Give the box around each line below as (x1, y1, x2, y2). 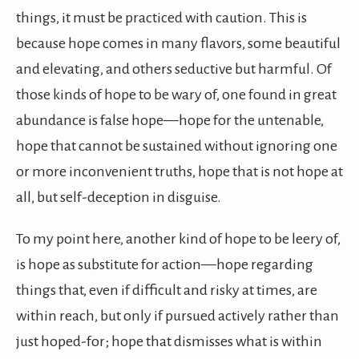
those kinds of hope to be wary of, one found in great (16, 87, 337, 103)
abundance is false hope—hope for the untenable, (16, 112, 324, 129)
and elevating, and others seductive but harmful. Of (16, 61, 332, 78)
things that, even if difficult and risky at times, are (16, 282, 317, 299)
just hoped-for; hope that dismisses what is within (16, 333, 322, 350)
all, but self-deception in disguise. (16, 189, 221, 206)
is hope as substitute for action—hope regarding (16, 256, 313, 273)
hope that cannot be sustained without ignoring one (16, 138, 337, 155)
